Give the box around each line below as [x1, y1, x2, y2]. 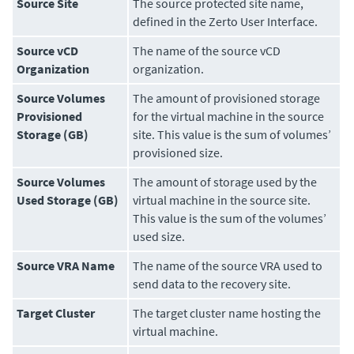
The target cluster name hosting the [133, 305, 322, 322]
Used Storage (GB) [17, 192, 119, 209]
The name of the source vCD [133, 43, 281, 59]
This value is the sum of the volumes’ [133, 210, 327, 227]
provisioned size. [133, 145, 224, 161]
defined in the [133, 13, 209, 30]
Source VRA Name [17, 258, 115, 274]
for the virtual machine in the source [133, 108, 325, 125]
